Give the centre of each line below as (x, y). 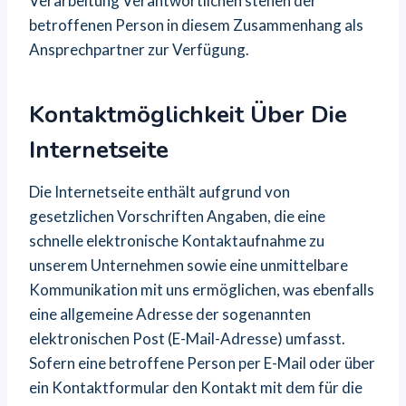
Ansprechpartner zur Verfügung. (139, 49)
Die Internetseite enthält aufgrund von (159, 192)
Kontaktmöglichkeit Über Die (188, 115)
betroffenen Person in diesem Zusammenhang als (196, 25)
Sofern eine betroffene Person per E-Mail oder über (202, 363)
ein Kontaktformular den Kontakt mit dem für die (196, 387)
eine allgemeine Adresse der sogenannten (170, 314)
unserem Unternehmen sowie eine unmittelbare (188, 265)
